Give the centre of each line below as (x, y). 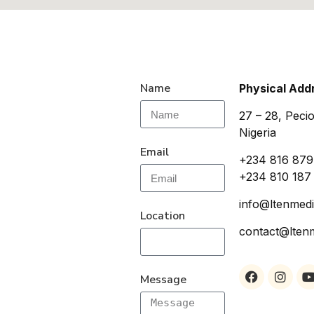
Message (164, 280)
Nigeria (257, 133)
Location (163, 216)
